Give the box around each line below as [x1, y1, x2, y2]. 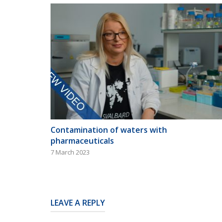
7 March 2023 [51, 147, 90, 157]
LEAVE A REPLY [51, 197, 105, 208]
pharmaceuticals [51, 135, 114, 146]
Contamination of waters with [51, 124, 167, 135]
